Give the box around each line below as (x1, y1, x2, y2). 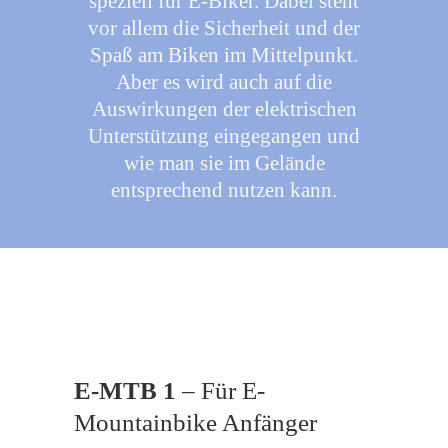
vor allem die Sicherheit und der (88, 16, 360, 40)
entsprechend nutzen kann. (111, 178, 337, 202)
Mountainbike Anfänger (74, 409, 317, 436)
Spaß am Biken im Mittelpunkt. (90, 43, 358, 67)
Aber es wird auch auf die (116, 70, 332, 94)
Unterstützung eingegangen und (88, 124, 360, 148)
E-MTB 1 (74, 377, 176, 404)
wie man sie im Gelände (123, 151, 325, 175)
